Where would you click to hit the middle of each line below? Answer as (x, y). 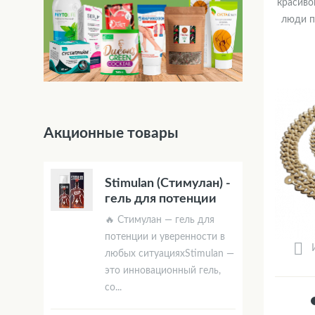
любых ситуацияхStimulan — (169, 253)
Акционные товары (111, 133)
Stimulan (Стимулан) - (168, 183)
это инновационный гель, (163, 270)
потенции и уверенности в (165, 237)
